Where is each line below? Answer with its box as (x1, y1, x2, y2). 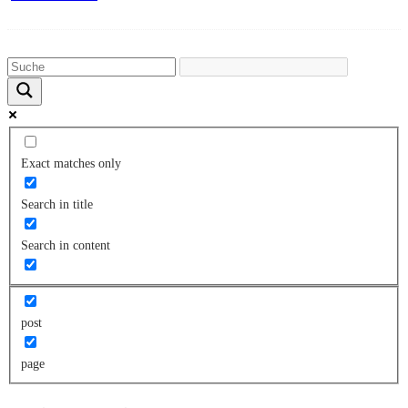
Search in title (20, 197, 93, 211)
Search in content (20, 238, 110, 252)
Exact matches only (20, 156, 121, 170)
